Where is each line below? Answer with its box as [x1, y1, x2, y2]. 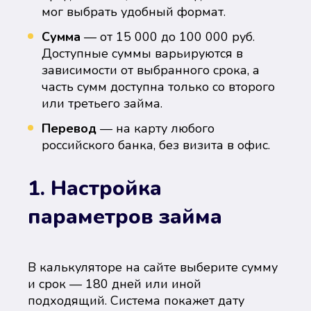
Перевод [42, 120, 96, 137]
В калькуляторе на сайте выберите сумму [28, 259, 278, 276]
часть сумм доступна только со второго [42, 78, 275, 95]
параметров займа [28, 203, 222, 231]
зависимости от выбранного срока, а [42, 62, 260, 78]
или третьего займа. [42, 95, 162, 112]
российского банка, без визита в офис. [42, 137, 270, 153]
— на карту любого [96, 120, 215, 137]
